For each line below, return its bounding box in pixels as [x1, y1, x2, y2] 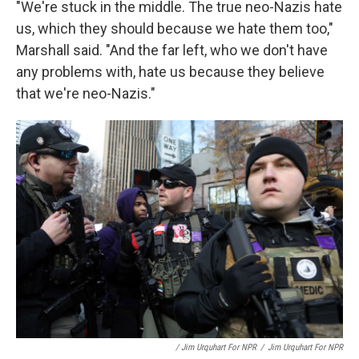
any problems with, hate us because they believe [16, 63, 325, 80]
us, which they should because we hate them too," [16, 20, 333, 37]
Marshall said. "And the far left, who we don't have [16, 42, 328, 58]
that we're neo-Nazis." [16, 85, 155, 102]
